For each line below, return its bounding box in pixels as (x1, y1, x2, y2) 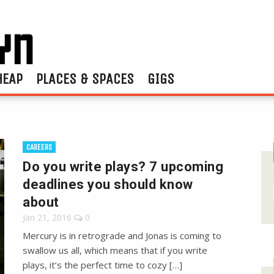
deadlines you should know (23, 177, 193, 193)
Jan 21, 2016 (23, 212, 72, 224)
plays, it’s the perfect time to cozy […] (23, 259, 183, 272)
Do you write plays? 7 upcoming (23, 159, 224, 175)
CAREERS (26, 143, 53, 152)
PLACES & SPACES (36, 70, 134, 88)
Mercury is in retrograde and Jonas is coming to (23, 229, 222, 242)
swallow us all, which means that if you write (23, 244, 208, 257)
